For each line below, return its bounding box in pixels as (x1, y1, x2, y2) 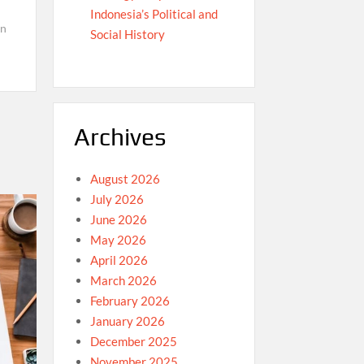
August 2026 (89, 171, 160, 186)
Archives (73, 123, 166, 152)
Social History (89, 27, 165, 42)
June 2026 (89, 211, 147, 227)
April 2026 (89, 252, 148, 267)
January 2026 (89, 313, 165, 328)
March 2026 (89, 272, 157, 288)
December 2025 (89, 333, 177, 349)
